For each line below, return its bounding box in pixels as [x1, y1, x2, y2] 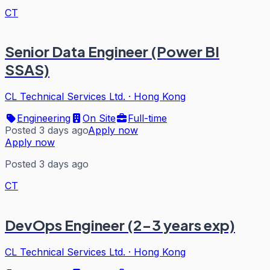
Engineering [17, 112, 71, 125]
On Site [83, 112, 116, 125]
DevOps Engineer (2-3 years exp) [5, 216, 235, 234]
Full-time [128, 112, 167, 125]
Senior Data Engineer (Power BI [5, 42, 219, 61]
